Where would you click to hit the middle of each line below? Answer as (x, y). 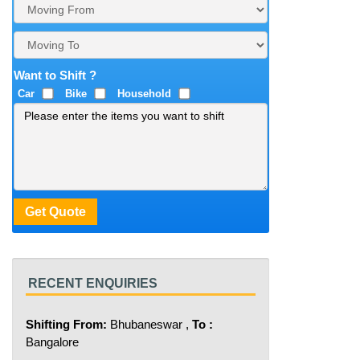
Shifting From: (66, 325)
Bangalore (52, 342)
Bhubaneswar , (149, 325)
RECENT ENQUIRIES (93, 284)
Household (144, 94)
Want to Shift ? (55, 76)
